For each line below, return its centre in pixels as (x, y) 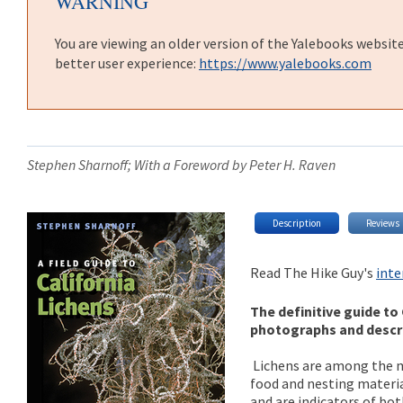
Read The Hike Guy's (313, 272)
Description (297, 223)
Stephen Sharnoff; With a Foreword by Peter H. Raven (181, 165)
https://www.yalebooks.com (285, 63)
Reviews (383, 223)
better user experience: (127, 63)
